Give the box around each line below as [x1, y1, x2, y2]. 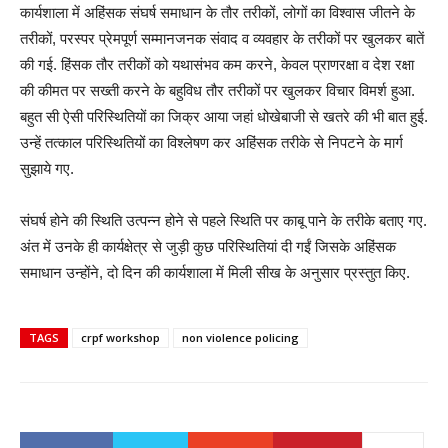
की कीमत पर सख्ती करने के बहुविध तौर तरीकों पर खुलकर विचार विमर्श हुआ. [20, 82, 415, 100]
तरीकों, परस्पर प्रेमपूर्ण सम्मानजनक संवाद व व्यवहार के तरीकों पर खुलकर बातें [20, 30, 424, 48]
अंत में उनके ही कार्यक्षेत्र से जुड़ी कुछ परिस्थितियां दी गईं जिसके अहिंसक [20, 238, 396, 256]
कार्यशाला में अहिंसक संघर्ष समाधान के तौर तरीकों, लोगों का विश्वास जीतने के [20, 4, 415, 22]
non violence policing [182, 330, 299, 346]
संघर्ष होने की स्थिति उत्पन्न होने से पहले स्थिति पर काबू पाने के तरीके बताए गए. [20, 212, 427, 230]
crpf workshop [81, 330, 160, 346]
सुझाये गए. [20, 160, 74, 178]
